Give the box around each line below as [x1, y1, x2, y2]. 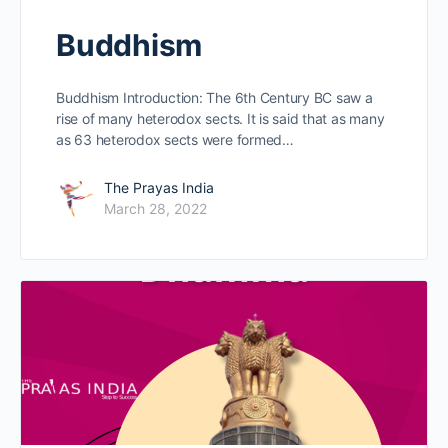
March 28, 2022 [104, 199, 207, 217]
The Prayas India [104, 178, 214, 196]
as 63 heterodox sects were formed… [56, 130, 294, 148]
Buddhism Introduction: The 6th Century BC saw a [56, 88, 373, 106]
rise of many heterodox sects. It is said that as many [56, 109, 385, 127]
